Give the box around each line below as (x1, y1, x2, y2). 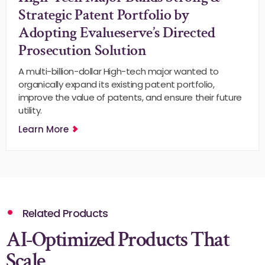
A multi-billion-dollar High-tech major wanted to (18, 65, 219, 77)
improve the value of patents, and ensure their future (18, 91, 242, 104)
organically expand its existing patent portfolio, (18, 78, 215, 91)
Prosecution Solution (18, 40, 147, 60)
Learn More (18, 123, 71, 135)
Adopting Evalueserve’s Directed (18, 22, 215, 43)
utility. (18, 104, 42, 117)
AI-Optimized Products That (6, 226, 229, 254)
